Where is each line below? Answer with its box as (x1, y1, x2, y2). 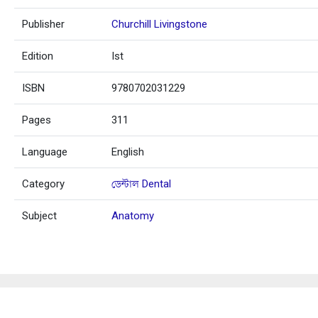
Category (22, 177, 65, 191)
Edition (22, 50, 54, 63)
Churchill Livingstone (111, 18, 208, 31)
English (111, 146, 145, 159)
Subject (22, 209, 57, 223)
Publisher (22, 18, 65, 31)
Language (22, 146, 68, 159)
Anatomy (111, 209, 155, 223)
